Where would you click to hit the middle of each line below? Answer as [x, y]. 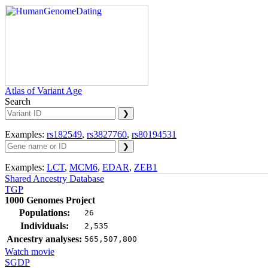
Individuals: [44, 226]
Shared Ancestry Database [54, 179]
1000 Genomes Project [50, 200]
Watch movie [30, 252]
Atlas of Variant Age [43, 91]
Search [18, 101]
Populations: [44, 213]
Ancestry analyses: [44, 239]
